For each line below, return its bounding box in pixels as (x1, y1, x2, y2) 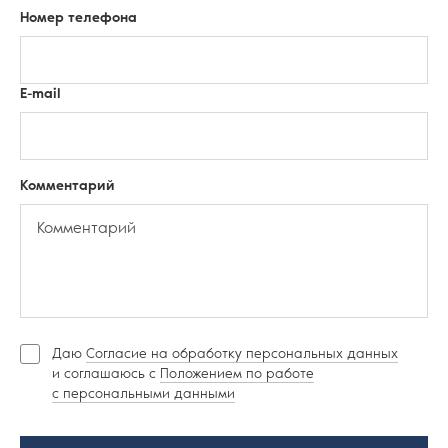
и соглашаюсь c (52, 365, 160, 383)
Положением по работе (160, 365, 314, 383)
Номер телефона (20, 9, 137, 27)
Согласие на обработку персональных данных (86, 345, 398, 363)
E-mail (20, 85, 61, 103)
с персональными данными (52, 385, 235, 403)
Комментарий (20, 177, 115, 195)
